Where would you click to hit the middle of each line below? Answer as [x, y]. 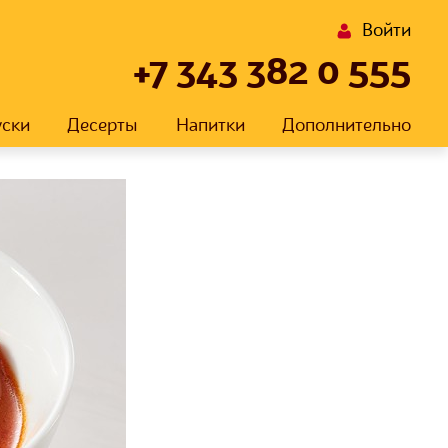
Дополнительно [346, 126]
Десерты [103, 126]
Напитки [210, 126]
